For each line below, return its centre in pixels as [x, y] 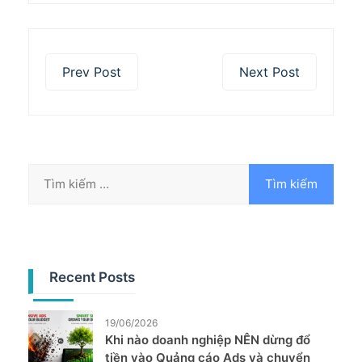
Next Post [269, 72]
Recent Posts [92, 277]
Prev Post [92, 72]
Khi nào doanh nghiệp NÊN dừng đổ [208, 339]
